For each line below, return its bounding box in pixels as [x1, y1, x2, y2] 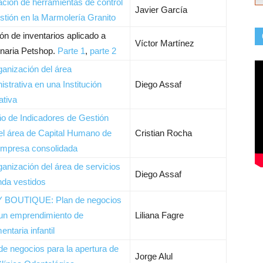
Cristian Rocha [135, 128, 192, 138]
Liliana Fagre [135, 210, 184, 220]
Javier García [135, 5, 187, 15]
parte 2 [90, 46, 116, 56]
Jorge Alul [135, 251, 173, 261]
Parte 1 [58, 46, 85, 56]
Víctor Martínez [135, 38, 194, 48]
